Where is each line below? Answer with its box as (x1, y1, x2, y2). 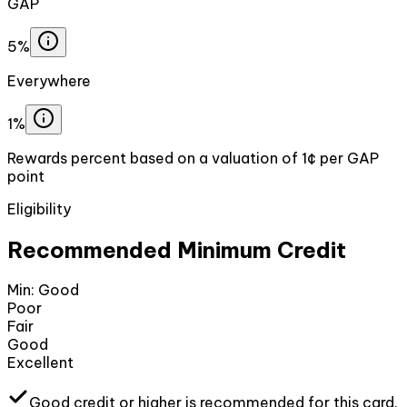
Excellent (7, 353, 74, 372)
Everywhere (7, 71, 91, 90)
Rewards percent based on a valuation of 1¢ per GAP (7, 148, 379, 167)
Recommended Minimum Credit (7, 235, 346, 263)
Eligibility (7, 199, 71, 218)
